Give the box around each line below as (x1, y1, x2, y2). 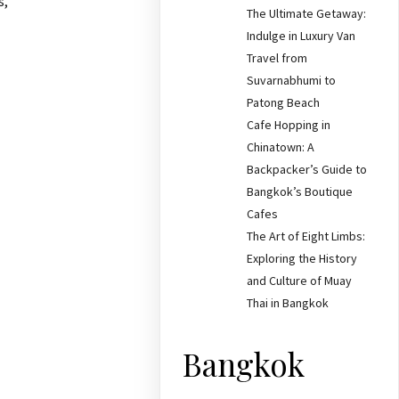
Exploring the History (247, 250, 358, 266)
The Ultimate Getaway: (247, 5, 367, 21)
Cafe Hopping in (247, 117, 331, 133)
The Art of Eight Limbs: (247, 228, 366, 244)
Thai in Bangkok (247, 295, 330, 311)
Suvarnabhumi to (247, 72, 337, 88)
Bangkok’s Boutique (247, 183, 354, 199)
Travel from (247, 50, 308, 66)
